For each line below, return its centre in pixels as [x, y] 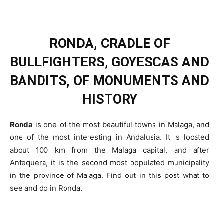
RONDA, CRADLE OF [109, 44]
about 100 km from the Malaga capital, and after [109, 150]
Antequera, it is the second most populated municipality [109, 163]
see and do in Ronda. [46, 188]
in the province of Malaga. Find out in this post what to [109, 175]
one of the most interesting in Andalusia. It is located [109, 137]
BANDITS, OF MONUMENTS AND [109, 81]
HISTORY [109, 99]
